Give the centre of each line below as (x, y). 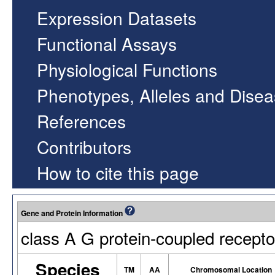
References (81, 121)
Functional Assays (107, 44)
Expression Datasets (117, 18)
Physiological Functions (127, 69)
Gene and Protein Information (73, 213)
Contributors (84, 147)
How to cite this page (118, 172)
